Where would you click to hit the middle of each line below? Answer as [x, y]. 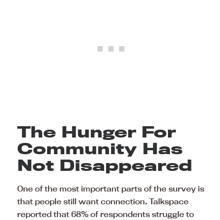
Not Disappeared [105, 165]
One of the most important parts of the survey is [111, 189]
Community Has [100, 149]
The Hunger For [96, 132]
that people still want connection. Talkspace [103, 202]
